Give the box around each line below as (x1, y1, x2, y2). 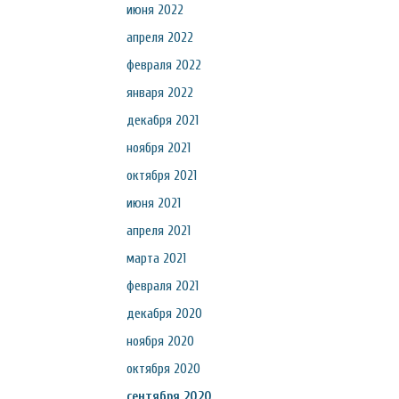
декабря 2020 (126, 305, 202, 322)
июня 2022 (126, 2, 183, 18)
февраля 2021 (126, 278, 199, 294)
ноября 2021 (126, 140, 191, 156)
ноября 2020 (126, 333, 194, 349)
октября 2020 (126, 361, 200, 377)
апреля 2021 (126, 223, 191, 239)
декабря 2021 (126, 112, 199, 128)
